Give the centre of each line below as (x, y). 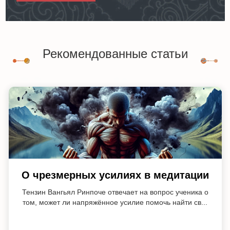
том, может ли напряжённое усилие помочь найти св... (115, 202)
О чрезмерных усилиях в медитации (115, 175)
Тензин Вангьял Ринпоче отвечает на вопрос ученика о (115, 192)
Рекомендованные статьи (115, 53)
